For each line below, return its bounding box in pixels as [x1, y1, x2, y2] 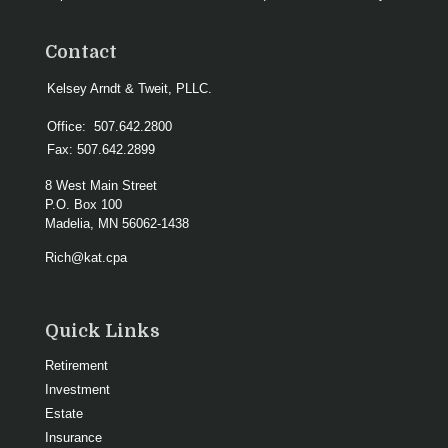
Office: [47, 118, 90, 134]
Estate [45, 405, 83, 421]
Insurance [45, 429, 102, 445]
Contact [45, 41, 117, 62]
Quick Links [45, 320, 160, 341]
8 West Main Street [45, 177, 157, 193]
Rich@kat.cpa [45, 249, 127, 265]
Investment [45, 381, 110, 397]
